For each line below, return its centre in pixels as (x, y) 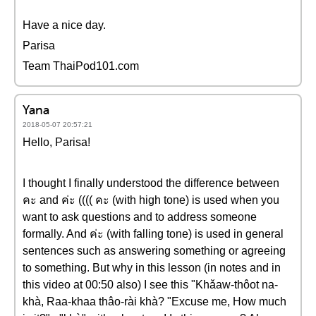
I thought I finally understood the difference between (151, 183)
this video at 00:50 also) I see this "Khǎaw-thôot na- (150, 285)
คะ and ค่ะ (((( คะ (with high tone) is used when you (151, 200)
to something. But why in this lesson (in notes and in (152, 268)
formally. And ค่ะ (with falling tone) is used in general (153, 234)
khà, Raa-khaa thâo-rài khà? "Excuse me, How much (154, 302)
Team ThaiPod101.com (81, 66)
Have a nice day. (64, 25)
